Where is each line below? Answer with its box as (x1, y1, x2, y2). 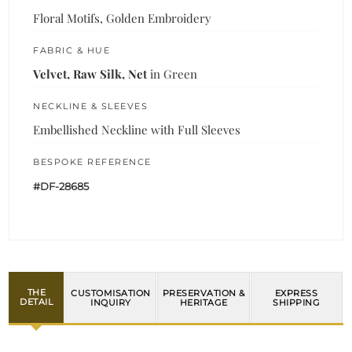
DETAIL (20, 296, 53, 308)
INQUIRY (90, 296, 131, 308)
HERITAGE (179, 296, 228, 308)
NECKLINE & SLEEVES (33, 100, 148, 112)
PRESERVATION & (162, 287, 245, 299)
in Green (147, 65, 198, 82)
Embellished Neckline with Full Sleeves (33, 121, 241, 137)
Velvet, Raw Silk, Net (33, 65, 148, 82)
